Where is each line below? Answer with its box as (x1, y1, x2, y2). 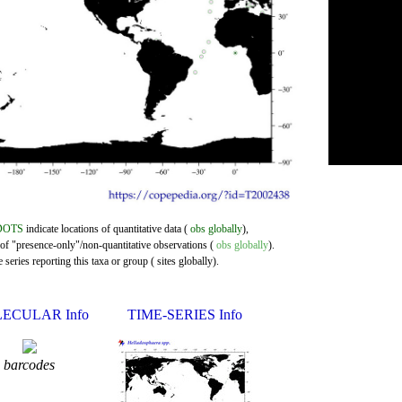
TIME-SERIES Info (127, 307, 242, 322)
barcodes (4, 357, 55, 372)
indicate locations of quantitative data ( (23, 223, 188, 235)
